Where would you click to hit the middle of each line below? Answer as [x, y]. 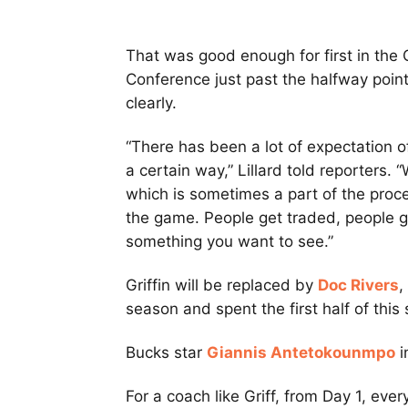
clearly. [151, 103]
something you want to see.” [229, 242]
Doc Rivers [358, 286]
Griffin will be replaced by [222, 286]
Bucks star [166, 353]
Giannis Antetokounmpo [301, 353]
